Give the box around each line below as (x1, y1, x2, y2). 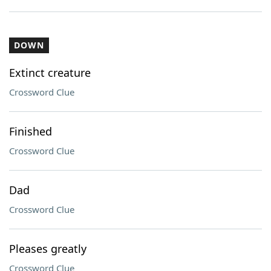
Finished (9, 124, 52, 139)
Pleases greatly (9, 241, 87, 256)
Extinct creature (9, 65, 91, 80)
